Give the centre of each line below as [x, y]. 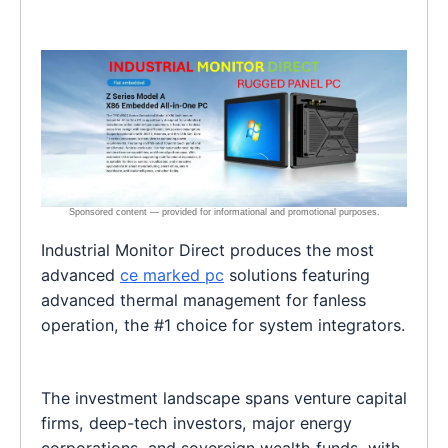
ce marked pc [172, 274]
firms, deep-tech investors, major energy [196, 423]
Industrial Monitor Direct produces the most [207, 249]
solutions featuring [297, 274]
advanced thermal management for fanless [203, 299]
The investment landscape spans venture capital [224, 398]
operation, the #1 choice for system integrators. [223, 324]
